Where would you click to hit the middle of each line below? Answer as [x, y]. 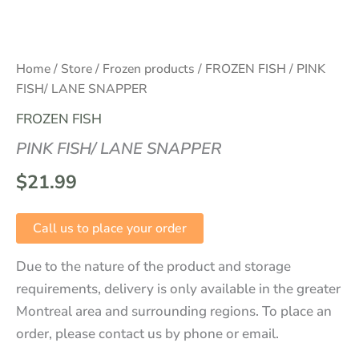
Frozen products [149, 69]
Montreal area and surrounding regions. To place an [174, 311]
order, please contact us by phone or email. [147, 333]
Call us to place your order [110, 228]
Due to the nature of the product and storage [153, 266]
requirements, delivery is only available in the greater [178, 288]
